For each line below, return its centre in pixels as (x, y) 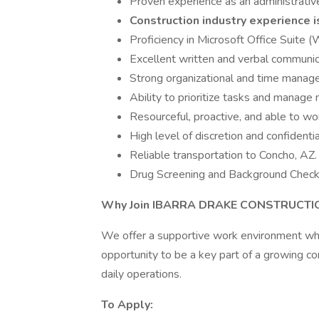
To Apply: (127, 305)
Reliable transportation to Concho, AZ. (223, 155)
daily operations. (141, 274)
